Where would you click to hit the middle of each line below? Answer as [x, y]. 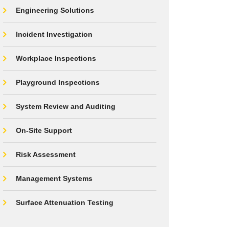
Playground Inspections [58, 82]
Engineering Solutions [55, 10]
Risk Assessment [46, 154]
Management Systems [54, 178]
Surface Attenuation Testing [65, 202]
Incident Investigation [54, 34]
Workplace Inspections [56, 58]
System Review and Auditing [66, 106]
